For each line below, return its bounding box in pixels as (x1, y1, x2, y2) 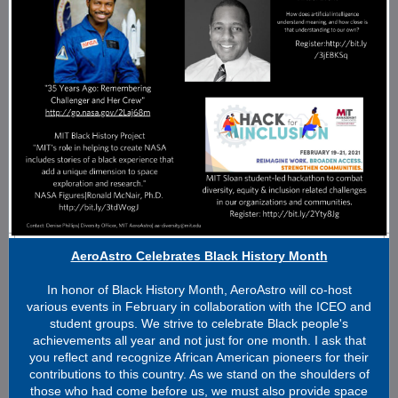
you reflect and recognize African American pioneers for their (29, 350, 369, 364)
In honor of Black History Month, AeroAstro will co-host (46, 283, 352, 297)
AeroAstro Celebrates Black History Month (70, 249, 328, 263)
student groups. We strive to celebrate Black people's (50, 316, 348, 330)
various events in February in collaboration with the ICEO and (27, 299, 371, 314)
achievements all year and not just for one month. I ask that (32, 333, 366, 347)
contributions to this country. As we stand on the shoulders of (28, 367, 370, 381)
